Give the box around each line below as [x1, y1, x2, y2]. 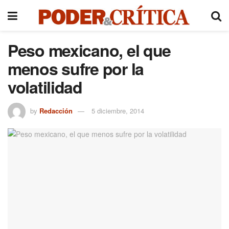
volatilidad [8, 75, 82, 99]
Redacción [39, 105, 73, 116]
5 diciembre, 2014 [91, 105, 144, 116]
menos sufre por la [8, 57, 144, 80]
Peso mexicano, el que [8, 38, 171, 62]
